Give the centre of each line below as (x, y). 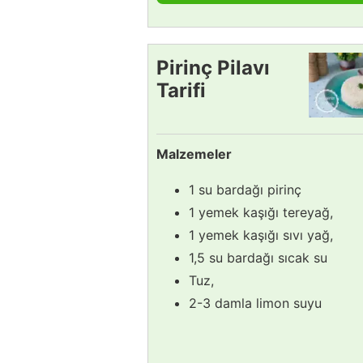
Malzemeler (194, 154)
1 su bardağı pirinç (245, 189)
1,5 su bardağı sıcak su (258, 257)
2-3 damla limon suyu (255, 303)
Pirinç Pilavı (213, 67)
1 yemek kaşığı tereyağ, (261, 212)
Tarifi (181, 90)
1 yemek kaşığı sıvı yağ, (261, 235)
